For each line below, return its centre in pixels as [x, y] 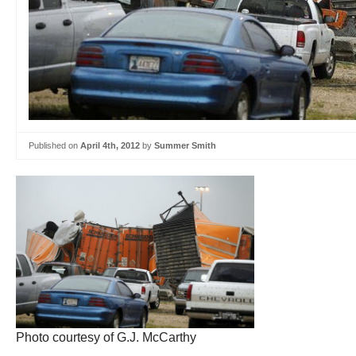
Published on [54, 145]
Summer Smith [185, 145]
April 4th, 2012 [110, 145]
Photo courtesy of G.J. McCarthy [106, 337]
